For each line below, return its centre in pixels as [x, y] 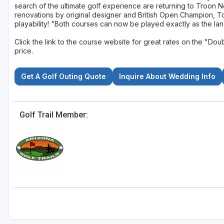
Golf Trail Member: [54, 115]
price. [24, 51]
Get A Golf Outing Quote [63, 76]
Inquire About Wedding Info [167, 76]
